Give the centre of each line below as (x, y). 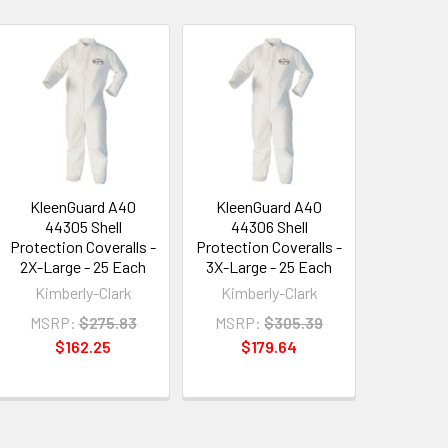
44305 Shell (83, 226)
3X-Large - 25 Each (269, 266)
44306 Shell (269, 226)
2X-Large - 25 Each (83, 266)
